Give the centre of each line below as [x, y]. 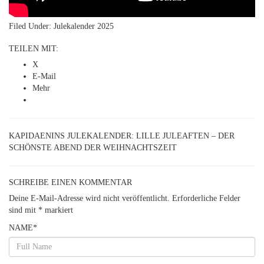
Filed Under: [31, 26]
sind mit [24, 210]
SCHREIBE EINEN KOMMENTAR [70, 182]
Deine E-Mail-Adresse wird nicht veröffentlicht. [89, 198]
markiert [58, 210]
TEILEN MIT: [34, 49]
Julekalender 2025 [84, 26]
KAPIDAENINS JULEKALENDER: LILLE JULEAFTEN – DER [122, 136]
